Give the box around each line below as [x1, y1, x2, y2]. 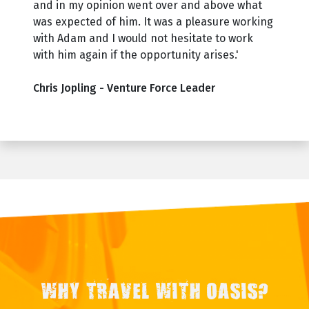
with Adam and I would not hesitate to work [33, 31, 253, 45]
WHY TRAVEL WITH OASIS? [40, 284, 269, 303]
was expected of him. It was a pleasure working [33, 14, 273, 28]
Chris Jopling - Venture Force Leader [33, 81, 215, 94]
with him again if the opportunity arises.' [33, 48, 239, 61]
